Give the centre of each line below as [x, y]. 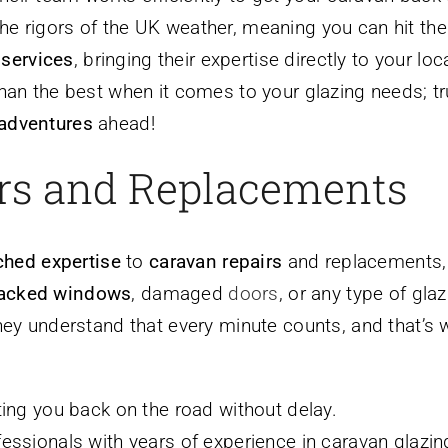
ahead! [123, 124]
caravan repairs [215, 261]
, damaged [180, 293]
